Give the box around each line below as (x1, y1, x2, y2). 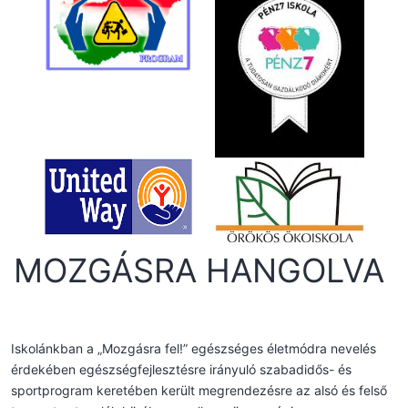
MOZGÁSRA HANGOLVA (14, 250, 384, 291)
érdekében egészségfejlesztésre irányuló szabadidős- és (11, 362, 352, 378)
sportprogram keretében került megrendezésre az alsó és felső (11, 382, 387, 399)
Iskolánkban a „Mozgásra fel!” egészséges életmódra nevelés (11, 341, 376, 357)
